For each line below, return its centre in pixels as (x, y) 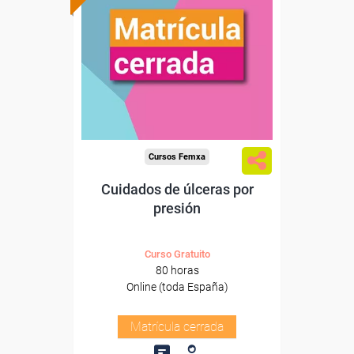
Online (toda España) (177, 287)
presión (177, 208)
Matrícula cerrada (177, 327)
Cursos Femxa (177, 157)
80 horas (177, 270)
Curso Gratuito (177, 254)
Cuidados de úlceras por (177, 189)
